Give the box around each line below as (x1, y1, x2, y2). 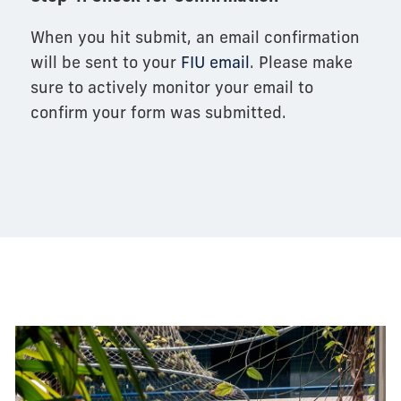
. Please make (249, 52, 353, 73)
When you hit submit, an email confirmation (30, 27, 360, 48)
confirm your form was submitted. (30, 102, 286, 124)
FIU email (180, 52, 250, 73)
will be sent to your (30, 52, 176, 73)
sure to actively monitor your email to (30, 77, 313, 98)
